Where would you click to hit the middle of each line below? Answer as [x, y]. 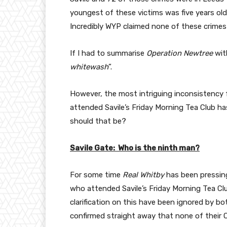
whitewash [89, 67]
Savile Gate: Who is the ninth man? [135, 148]
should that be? [98, 121]
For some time [96, 175]
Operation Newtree [180, 53]
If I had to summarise [108, 53]
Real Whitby [143, 175]
